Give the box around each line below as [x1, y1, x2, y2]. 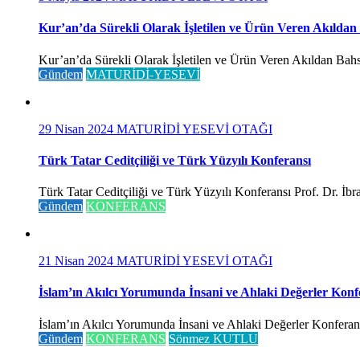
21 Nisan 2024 [39, 254, 117, 268]
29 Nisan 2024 [39, 121, 117, 136]
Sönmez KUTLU [169, 331, 258, 346]
